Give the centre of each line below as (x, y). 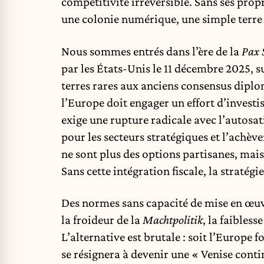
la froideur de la (102, 220)
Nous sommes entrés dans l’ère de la (151, 51)
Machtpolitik (173, 220)
